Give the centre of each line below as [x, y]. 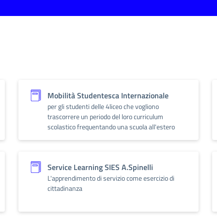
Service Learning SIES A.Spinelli [100, 167]
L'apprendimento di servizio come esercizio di [111, 178]
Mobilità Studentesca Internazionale [108, 95]
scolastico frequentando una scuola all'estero [111, 127]
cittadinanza [65, 188]
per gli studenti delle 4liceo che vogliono [103, 106]
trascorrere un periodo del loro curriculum [105, 116]
